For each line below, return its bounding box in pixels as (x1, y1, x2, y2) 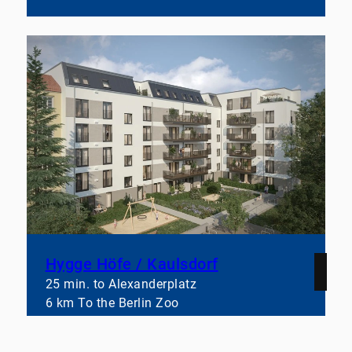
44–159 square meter (45, 314, 173, 330)
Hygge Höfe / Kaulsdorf (45, 255, 218, 274)
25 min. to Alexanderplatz (45, 277, 197, 292)
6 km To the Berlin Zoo (45, 295, 179, 311)
